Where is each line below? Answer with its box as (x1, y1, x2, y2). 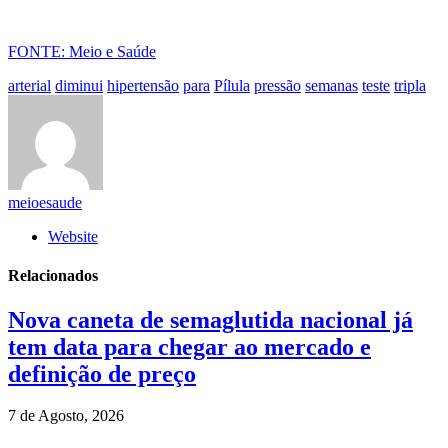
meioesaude (8, 193, 82, 211)
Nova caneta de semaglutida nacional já (8, 306, 413, 333)
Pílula (214, 76, 250, 94)
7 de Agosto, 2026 (8, 407, 124, 425)
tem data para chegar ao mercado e (8, 333, 371, 360)
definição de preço (8, 360, 196, 387)
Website (48, 227, 98, 245)
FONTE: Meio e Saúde (8, 42, 156, 60)
